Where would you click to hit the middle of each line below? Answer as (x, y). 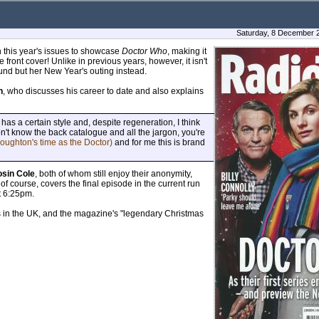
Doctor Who (145, 51)
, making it (187, 51)
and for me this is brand (159, 142)
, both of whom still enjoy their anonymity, (114, 173)
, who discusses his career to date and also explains (103, 91)
